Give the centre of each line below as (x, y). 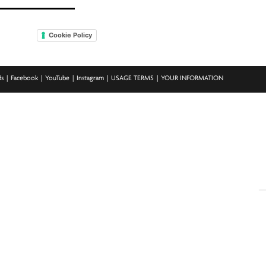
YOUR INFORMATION (192, 79)
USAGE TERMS (132, 79)
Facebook (24, 79)
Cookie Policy (70, 35)
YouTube (57, 79)
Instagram (90, 79)
